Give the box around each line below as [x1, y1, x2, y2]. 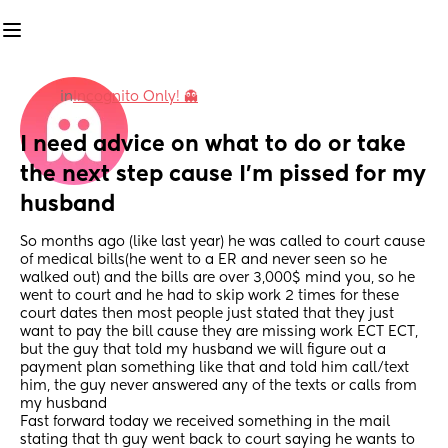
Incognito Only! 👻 [73, 90, 198, 104]
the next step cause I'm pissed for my [20, 164, 426, 187]
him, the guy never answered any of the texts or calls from [20, 379, 417, 394]
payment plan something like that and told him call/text [20, 361, 409, 376]
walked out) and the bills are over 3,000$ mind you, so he [20, 271, 415, 286]
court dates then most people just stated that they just [20, 307, 394, 322]
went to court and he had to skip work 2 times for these [20, 289, 399, 304]
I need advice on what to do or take [20, 134, 406, 157]
